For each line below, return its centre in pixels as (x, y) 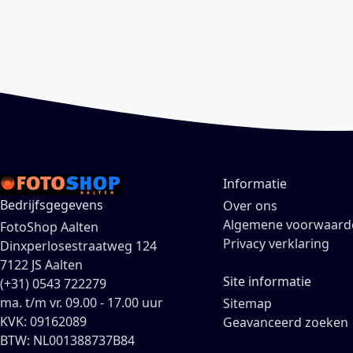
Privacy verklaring (276, 244)
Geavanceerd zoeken (285, 323)
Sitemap (247, 304)
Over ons (250, 206)
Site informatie (267, 282)
